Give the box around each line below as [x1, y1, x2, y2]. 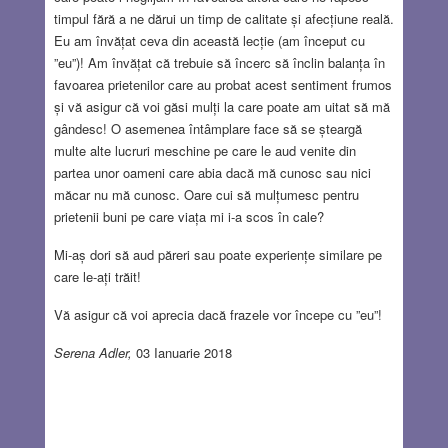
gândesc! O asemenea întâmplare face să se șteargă [53, 118, 362, 138]
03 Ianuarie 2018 [135, 342, 232, 362]
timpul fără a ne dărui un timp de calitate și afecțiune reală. [53, 8, 394, 28]
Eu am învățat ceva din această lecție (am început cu [53, 30, 365, 50]
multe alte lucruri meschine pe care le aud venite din [53, 140, 356, 160]
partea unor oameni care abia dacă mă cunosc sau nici [53, 162, 371, 182]
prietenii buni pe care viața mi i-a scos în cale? [53, 206, 324, 226]
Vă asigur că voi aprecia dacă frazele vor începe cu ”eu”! [53, 304, 382, 324]
